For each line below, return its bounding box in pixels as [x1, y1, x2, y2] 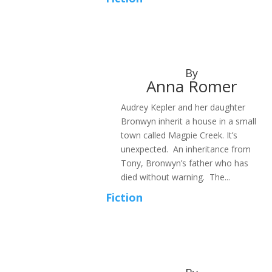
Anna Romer [146, 75, 237, 98]
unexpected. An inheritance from [121, 143, 251, 155]
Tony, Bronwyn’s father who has [121, 157, 249, 169]
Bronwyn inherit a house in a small [121, 115, 257, 127]
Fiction [106, 189, 143, 205]
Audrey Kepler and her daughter [121, 101, 246, 114]
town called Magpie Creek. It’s [121, 129, 238, 141]
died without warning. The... [121, 171, 231, 183]
